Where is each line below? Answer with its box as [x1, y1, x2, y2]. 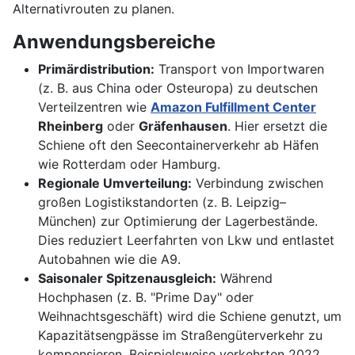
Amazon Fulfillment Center [151, 99, 316, 116]
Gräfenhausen [139, 118, 227, 135]
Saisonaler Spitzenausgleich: [38, 270, 216, 287]
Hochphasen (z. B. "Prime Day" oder [38, 289, 254, 306]
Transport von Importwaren [155, 61, 324, 78]
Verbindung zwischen [192, 175, 323, 192]
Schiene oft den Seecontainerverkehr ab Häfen [38, 137, 319, 154]
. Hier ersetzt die [227, 118, 327, 135]
